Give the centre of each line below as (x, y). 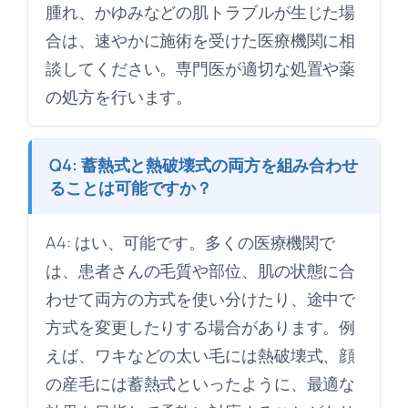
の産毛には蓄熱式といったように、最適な (201, 383)
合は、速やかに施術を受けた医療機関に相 (201, 40)
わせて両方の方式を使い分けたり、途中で (201, 298)
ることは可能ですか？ (131, 187)
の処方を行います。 (119, 96)
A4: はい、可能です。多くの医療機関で (191, 242)
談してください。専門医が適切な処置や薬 (201, 68)
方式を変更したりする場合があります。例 (201, 326)
